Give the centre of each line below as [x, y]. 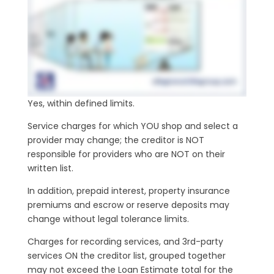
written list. [50, 168]
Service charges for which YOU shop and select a [132, 126]
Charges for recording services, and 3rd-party [125, 241]
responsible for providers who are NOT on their [126, 154]
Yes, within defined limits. [81, 103]
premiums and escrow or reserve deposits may [128, 205]
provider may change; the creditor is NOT [116, 140]
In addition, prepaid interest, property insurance [128, 191]
